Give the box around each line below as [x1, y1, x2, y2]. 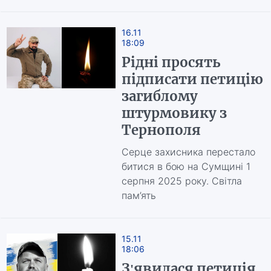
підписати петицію [121, 71, 263, 88]
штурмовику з [121, 105, 227, 122]
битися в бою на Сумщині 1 [121, 160, 250, 172]
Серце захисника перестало [121, 146, 255, 158]
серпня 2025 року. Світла [121, 175, 242, 187]
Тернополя [121, 122, 201, 139]
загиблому [121, 88, 198, 105]
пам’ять [121, 189, 156, 201]
